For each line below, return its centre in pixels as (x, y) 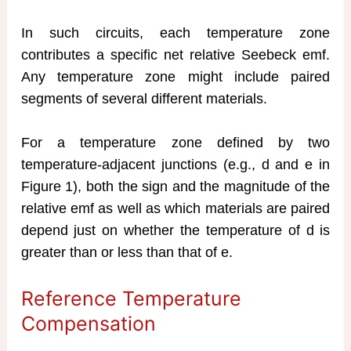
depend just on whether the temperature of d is (175, 231)
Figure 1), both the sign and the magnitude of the (175, 187)
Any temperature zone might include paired (175, 76)
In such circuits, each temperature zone (175, 33)
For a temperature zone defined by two (175, 143)
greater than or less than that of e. (127, 253)
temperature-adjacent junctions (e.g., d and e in (175, 165)
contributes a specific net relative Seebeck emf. (175, 54)
